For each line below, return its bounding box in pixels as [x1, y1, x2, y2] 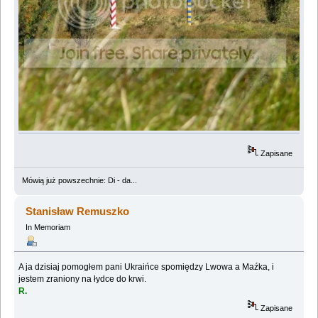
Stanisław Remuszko [26, 204, 130, 217]
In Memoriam [25, 222, 70, 231]
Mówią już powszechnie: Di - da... [21, 175, 137, 185]
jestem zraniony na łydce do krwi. [18, 273, 147, 284]
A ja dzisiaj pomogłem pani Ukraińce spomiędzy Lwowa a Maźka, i [18, 261, 275, 272]
